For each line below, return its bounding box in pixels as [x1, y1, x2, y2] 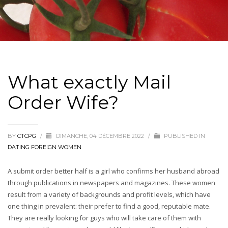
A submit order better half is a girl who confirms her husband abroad [8, 166, 219, 176]
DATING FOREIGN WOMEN [8, 144, 81, 151]
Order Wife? [8, 91, 119, 113]
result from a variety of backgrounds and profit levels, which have [8, 190, 211, 199]
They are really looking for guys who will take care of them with [8, 213, 201, 222]
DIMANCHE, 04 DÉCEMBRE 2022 [56, 132, 146, 139]
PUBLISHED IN [162, 132, 205, 139]
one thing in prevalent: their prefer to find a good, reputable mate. [8, 202, 211, 211]
